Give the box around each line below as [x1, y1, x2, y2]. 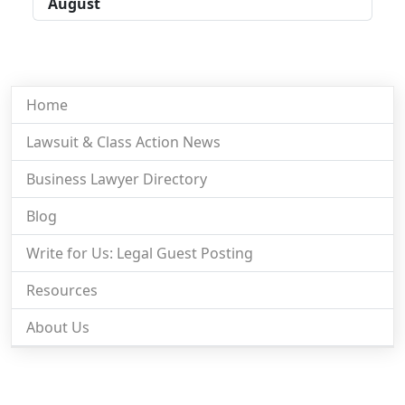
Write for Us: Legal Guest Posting [26, 242, 253, 263]
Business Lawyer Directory [26, 168, 207, 189]
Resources [26, 279, 98, 300]
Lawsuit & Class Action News [26, 131, 221, 152]
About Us [26, 316, 89, 337]
